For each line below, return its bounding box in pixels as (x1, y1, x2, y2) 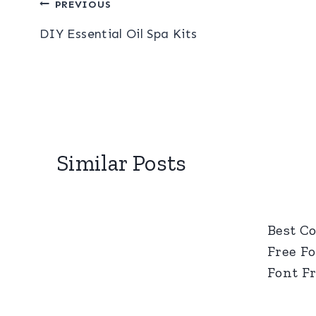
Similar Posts (56, 149, 187, 176)
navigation (39, 28, 147, 55)
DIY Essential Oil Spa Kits (39, 25, 197, 42)
